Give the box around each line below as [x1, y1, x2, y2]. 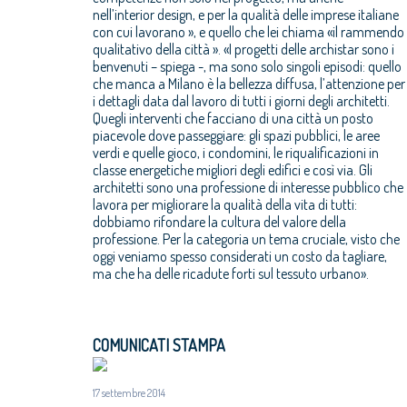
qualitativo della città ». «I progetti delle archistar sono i [93, 40, 394, 58]
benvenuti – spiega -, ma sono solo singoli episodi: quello [93, 57, 402, 75]
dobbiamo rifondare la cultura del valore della [93, 213, 346, 231]
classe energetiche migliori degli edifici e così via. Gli [93, 161, 372, 179]
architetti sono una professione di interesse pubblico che [93, 178, 403, 196]
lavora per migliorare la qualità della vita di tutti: [93, 195, 357, 213]
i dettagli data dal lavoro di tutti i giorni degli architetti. [93, 92, 390, 110]
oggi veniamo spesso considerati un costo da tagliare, [93, 247, 387, 265]
